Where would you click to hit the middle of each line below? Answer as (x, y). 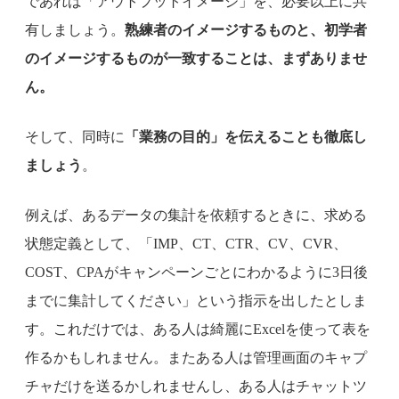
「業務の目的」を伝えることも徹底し (246, 136)
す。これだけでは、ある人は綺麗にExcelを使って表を (198, 329)
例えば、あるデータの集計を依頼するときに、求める (196, 215)
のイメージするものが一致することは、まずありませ (196, 58)
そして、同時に (75, 136)
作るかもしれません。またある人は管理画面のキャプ (196, 357)
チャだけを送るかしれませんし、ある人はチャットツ (196, 386)
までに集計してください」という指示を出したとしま (196, 300)
